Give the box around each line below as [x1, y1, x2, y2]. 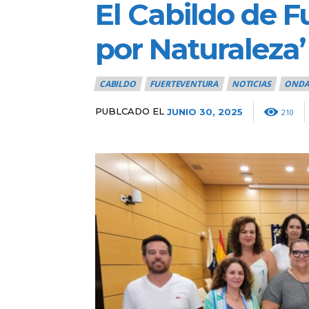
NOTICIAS [232, 77, 271, 90]
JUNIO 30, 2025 [167, 106, 243, 117]
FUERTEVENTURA [149, 77, 219, 90]
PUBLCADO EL [95, 106, 164, 117]
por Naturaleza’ [95, 30, 305, 67]
